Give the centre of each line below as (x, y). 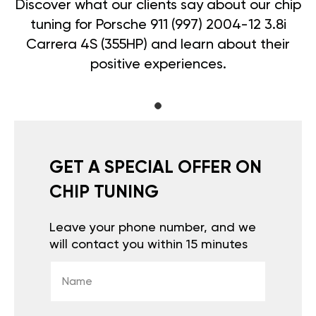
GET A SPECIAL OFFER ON (156, 168)
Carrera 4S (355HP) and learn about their (158, 45)
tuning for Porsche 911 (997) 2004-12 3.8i (158, 25)
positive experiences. (158, 65)
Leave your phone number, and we (153, 227)
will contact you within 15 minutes (148, 244)
